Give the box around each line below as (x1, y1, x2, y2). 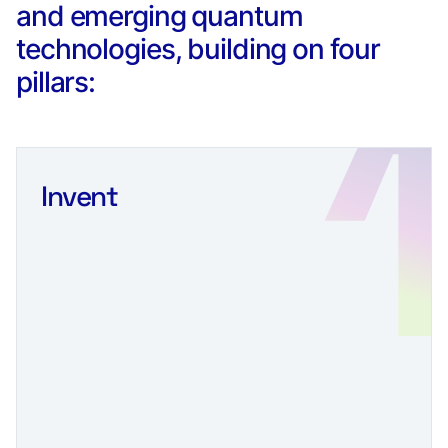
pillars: (16, 64, 96, 99)
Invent (41, 177, 118, 214)
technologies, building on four (16, 31, 380, 66)
